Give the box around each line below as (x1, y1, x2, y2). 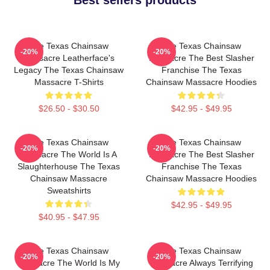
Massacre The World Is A (20, 149, 117, 159)
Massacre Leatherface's (23, 52, 115, 63)
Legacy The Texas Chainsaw (14, 64, 124, 75)
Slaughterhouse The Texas (17, 161, 120, 171)
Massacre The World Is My (17, 257, 120, 268)
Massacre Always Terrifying (149, 257, 253, 268)
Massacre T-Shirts (34, 77, 104, 87)
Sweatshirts (46, 185, 91, 195)
